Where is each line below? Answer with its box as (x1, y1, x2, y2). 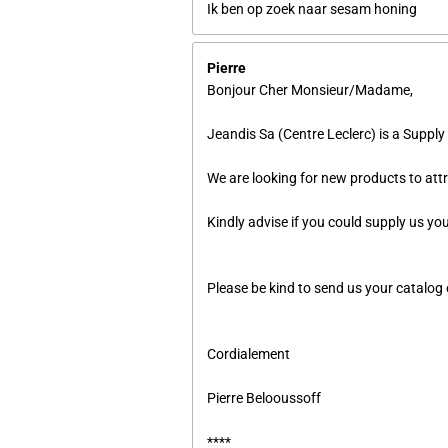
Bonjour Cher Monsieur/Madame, (207, 81, 413, 98)
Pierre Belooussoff (207, 389, 321, 406)
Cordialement (207, 345, 290, 362)
